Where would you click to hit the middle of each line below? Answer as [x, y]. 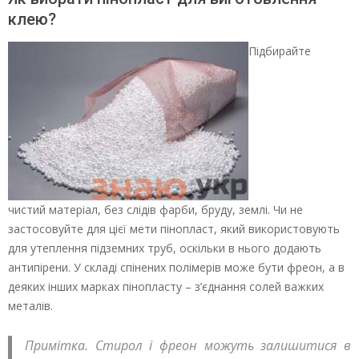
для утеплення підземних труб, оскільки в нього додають [165, 248]
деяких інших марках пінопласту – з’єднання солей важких [166, 286]
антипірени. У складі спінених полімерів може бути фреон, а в [176, 267]
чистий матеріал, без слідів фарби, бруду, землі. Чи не [155, 209]
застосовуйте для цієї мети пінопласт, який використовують [174, 228]
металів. [30, 305]
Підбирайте [280, 50]
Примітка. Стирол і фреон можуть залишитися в [188, 345]
